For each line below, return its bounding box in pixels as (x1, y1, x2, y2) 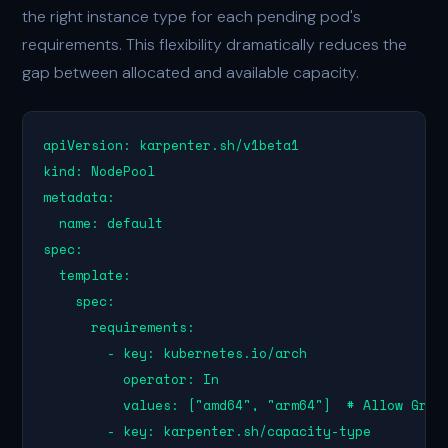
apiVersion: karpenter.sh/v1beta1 (43, 135, 300, 155)
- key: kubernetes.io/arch (43, 343, 308, 363)
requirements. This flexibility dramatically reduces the (22, 34, 408, 55)
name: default (43, 213, 164, 233)
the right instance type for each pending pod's (22, 6, 362, 27)
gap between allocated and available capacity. (22, 62, 360, 83)
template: (43, 265, 132, 285)
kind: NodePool (43, 161, 156, 181)
